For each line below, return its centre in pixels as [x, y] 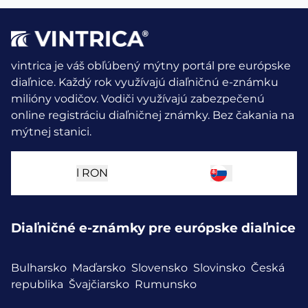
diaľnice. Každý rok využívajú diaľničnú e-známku [145, 82]
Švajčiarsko [99, 285]
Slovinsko [219, 268]
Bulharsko [39, 268]
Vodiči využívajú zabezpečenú [183, 98]
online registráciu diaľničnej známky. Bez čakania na [153, 115]
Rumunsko [166, 285]
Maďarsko [99, 268]
